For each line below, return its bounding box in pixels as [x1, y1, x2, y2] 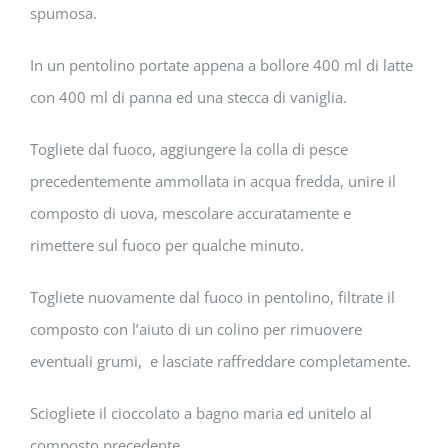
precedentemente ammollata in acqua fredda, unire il [30, 171, 396, 192]
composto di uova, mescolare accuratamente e [30, 203, 351, 224]
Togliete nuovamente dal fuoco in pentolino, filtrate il [30, 287, 395, 308]
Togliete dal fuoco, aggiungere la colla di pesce [30, 139, 348, 160]
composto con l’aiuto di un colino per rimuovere [30, 319, 362, 340]
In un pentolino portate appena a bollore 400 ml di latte [30, 55, 413, 76]
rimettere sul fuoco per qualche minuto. [30, 235, 304, 256]
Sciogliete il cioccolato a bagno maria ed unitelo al [30, 403, 372, 424]
